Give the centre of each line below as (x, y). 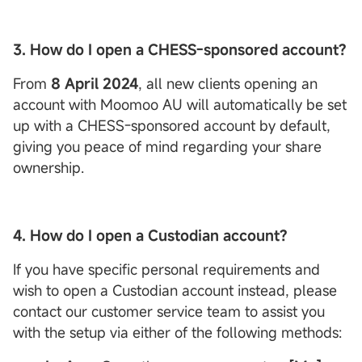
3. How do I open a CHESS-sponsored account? (180, 49)
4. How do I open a (80, 235)
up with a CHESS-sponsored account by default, (172, 125)
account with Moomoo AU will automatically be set (180, 104)
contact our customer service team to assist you (169, 311)
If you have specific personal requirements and (166, 269)
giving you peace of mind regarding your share (167, 146)
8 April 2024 (95, 83)
